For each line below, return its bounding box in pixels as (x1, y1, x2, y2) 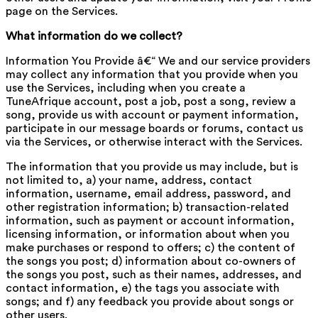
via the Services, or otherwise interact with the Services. (6, 136, 302, 148)
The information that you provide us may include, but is (6, 160, 298, 172)
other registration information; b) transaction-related (6, 201, 289, 213)
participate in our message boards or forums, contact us (6, 122, 303, 134)
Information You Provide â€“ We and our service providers (6, 55, 310, 67)
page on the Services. (6, 5, 118, 17)
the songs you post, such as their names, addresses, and (6, 268, 302, 280)
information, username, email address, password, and (6, 187, 291, 199)
